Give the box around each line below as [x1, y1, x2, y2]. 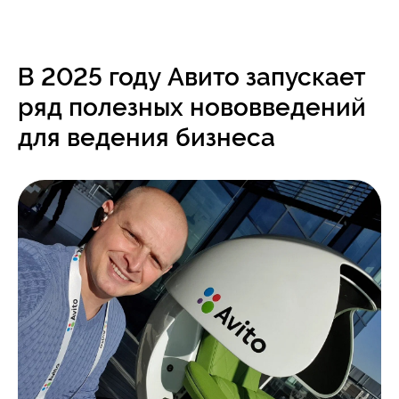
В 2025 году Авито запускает [18, 62, 366, 92]
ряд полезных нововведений [18, 93, 366, 122]
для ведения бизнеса [18, 123, 275, 152]
